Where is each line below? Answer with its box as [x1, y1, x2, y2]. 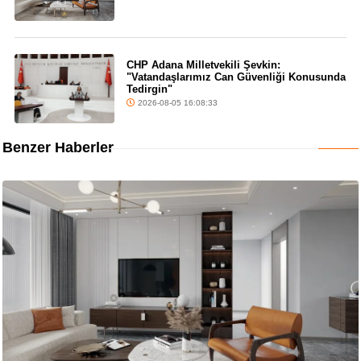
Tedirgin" [126, 83, 172, 96]
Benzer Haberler [2, 139, 114, 156]
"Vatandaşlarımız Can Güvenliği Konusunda [126, 71, 346, 84]
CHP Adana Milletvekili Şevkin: [126, 59, 280, 72]
